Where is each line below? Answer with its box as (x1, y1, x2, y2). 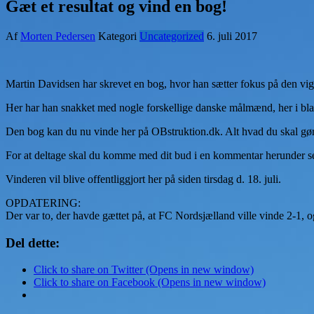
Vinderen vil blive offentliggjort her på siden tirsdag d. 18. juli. (6, 172, 281, 185)
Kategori (95, 29, 139, 42)
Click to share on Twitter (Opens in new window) (34, 264, 254, 276)
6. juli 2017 (207, 29, 257, 42)
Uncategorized (139, 29, 204, 42)
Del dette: (6, 235, 60, 250)
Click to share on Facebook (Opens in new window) (34, 276, 266, 289)
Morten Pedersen (20, 29, 95, 42)
